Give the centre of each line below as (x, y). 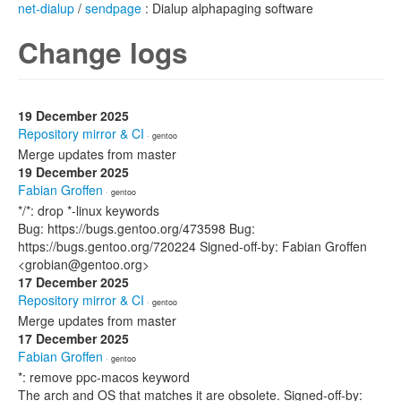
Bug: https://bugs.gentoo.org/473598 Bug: (137, 228)
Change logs (103, 52)
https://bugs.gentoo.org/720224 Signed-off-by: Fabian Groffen (192, 246)
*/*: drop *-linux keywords (89, 210)
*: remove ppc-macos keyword (104, 377)
